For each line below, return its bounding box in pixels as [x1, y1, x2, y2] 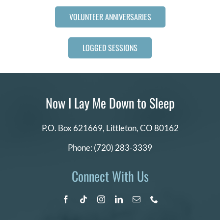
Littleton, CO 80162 [106, 123, 179, 133]
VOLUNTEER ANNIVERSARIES [69, 11, 151, 23]
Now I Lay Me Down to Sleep [45, 93, 175, 112]
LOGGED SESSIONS [82, 42, 137, 54]
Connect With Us [71, 166, 149, 186]
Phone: [68, 142, 94, 153]
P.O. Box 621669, [41, 123, 106, 133]
